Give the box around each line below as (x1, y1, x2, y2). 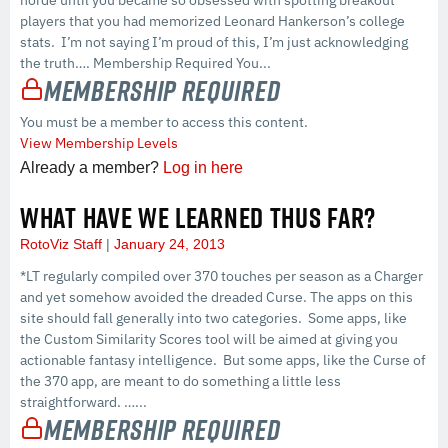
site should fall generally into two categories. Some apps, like (20, 308, 407, 327)
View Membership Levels (20, 133, 178, 152)
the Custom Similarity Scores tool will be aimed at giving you (20, 329, 398, 348)
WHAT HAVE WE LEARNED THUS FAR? (20, 196, 376, 238)
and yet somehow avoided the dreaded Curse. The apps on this (20, 287, 413, 306)
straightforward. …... (20, 392, 147, 411)
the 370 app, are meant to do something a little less (20, 371, 341, 390)
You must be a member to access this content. (20, 112, 308, 131)
